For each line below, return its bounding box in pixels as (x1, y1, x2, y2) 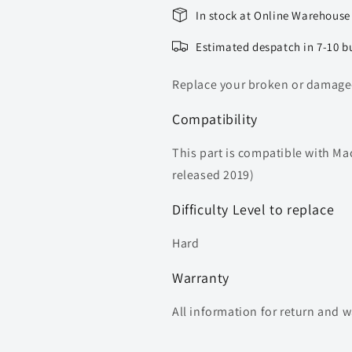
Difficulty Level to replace (172, 200, 335, 218)
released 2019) (172, 167, 255, 183)
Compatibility (172, 110, 262, 128)
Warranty (172, 269, 229, 287)
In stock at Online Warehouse (196, 7, 350, 23)
